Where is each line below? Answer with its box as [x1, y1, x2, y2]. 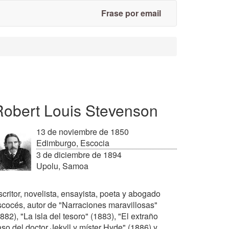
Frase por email [101, 7, 161, 19]
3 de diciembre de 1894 [36, 149, 122, 161]
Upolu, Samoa [36, 160, 88, 172]
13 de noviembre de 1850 [36, 126, 129, 138]
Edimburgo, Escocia [36, 137, 109, 149]
